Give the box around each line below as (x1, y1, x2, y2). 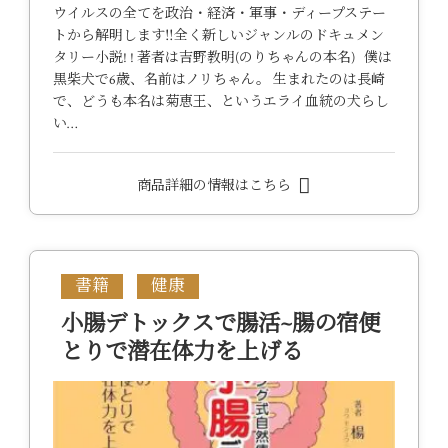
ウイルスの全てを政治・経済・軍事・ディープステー (52, 5, 386, 24)
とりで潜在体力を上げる (60, 338, 303, 368)
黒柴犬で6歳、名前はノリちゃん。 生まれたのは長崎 (52, 71, 385, 90)
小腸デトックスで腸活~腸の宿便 (60, 310, 380, 340)
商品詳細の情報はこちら (137, 177, 295, 196)
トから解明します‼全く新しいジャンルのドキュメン (52, 27, 384, 46)
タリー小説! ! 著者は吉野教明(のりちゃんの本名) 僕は (52, 49, 392, 68)
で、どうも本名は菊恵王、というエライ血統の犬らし (52, 93, 389, 112)
